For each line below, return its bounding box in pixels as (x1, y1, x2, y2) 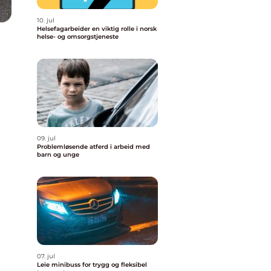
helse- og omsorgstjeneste (37, 33, 119, 41)
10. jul (37, 16, 54, 24)
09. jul (37, 134, 56, 142)
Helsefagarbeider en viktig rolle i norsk (37, 25, 92, 33)
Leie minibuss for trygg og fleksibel (37, 261, 147, 269)
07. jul (37, 252, 55, 260)
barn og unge (37, 151, 79, 158)
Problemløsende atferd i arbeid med (37, 143, 150, 151)
